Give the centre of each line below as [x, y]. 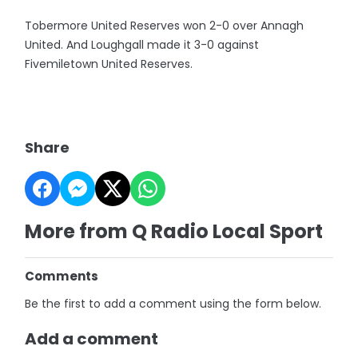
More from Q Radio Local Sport [174, 231]
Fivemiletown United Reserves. [109, 64]
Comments [62, 276]
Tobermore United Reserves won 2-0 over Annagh [165, 26]
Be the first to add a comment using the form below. [173, 304]
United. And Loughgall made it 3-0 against [142, 45]
